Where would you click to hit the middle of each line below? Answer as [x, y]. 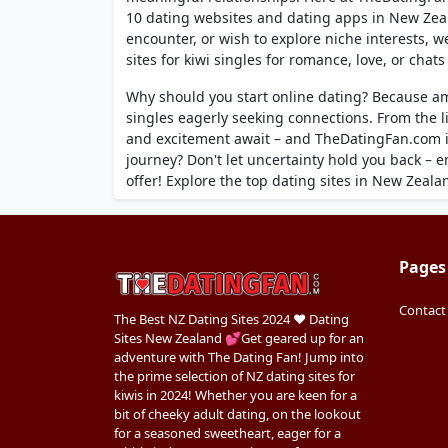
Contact [422, 310]
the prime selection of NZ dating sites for [234, 376]
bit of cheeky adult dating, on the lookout [237, 414]
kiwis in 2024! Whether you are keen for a [235, 395]
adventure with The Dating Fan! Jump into [239, 357]
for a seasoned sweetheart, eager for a [227, 433]
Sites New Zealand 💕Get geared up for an [239, 338]
